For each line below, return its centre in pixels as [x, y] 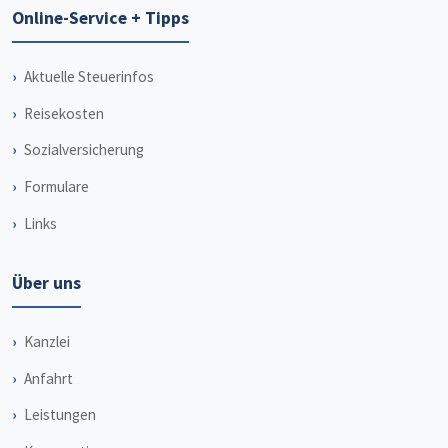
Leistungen [60, 415]
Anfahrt [48, 378]
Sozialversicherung [84, 150]
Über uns [46, 283]
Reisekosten [64, 113]
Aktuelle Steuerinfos [89, 77]
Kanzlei [47, 342]
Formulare [56, 186]
